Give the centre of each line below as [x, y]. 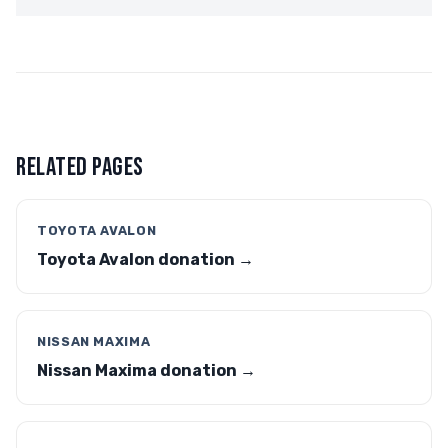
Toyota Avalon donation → [145, 259]
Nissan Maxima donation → [146, 370]
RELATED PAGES [80, 167]
